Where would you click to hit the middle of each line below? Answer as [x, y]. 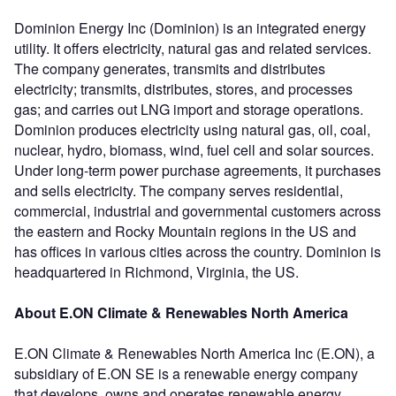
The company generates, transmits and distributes [170, 68]
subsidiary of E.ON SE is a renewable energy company [186, 373]
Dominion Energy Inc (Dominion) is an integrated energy [190, 27]
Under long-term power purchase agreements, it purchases [198, 170]
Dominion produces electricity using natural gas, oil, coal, [192, 129]
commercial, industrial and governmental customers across [198, 210]
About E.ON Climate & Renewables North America [181, 312]
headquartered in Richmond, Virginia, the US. [156, 271]
